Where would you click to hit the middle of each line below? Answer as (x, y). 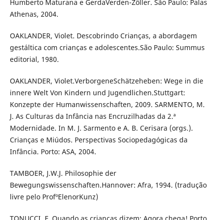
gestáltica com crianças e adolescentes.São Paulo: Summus (107, 48)
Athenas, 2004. (34, 14)
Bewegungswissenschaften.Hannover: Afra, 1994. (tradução (108, 185)
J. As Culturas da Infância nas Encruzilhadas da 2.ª (93, 116)
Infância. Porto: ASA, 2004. (53, 152)
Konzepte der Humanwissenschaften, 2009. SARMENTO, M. (107, 105)
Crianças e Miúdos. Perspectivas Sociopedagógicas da (98, 140)
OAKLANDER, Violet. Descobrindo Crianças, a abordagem (103, 36)
